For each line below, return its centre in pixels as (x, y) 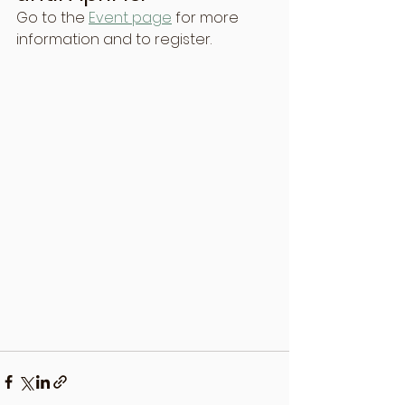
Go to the (52, 18)
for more (207, 18)
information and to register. (114, 39)
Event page (130, 18)
